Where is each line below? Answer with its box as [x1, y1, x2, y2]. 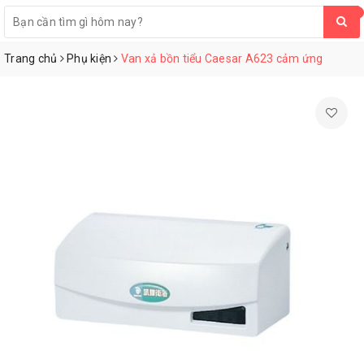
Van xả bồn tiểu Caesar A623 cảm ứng [120, 51, 323, 65]
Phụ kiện [67, 51, 111, 65]
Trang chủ [4, 51, 58, 65]
